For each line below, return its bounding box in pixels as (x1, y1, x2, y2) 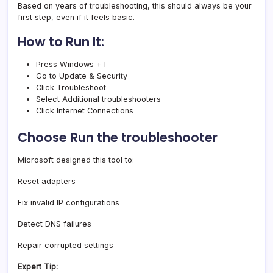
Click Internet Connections (36, 105, 133, 115)
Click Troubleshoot (36, 82, 106, 92)
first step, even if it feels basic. (18, 12, 135, 22)
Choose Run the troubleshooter (18, 128, 218, 146)
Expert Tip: (18, 261, 58, 271)
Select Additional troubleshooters (36, 94, 161, 104)
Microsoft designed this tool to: (18, 155, 134, 165)
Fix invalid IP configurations (18, 197, 119, 207)
